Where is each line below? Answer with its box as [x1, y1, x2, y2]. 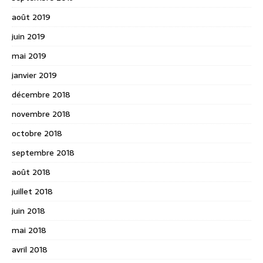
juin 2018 [12, 204, 45, 217]
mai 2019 [12, 49, 46, 62]
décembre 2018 [12, 87, 70, 101]
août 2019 [12, 10, 50, 23]
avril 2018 [12, 242, 48, 256]
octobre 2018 [12, 126, 62, 140]
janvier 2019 [12, 68, 57, 82]
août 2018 [12, 165, 50, 178]
